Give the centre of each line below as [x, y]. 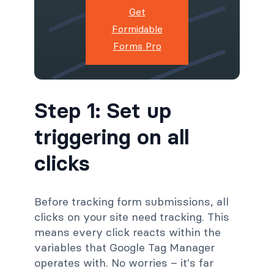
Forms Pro [137, 46]
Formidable [137, 29]
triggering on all [112, 137]
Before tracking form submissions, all [131, 201]
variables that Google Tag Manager [124, 247]
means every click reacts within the [128, 232]
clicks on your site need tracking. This [132, 217]
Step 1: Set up [103, 111]
